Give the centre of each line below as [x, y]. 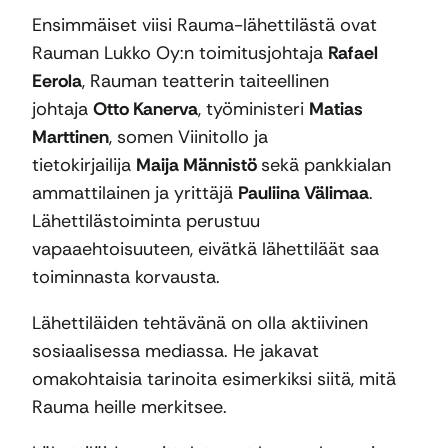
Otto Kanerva [145, 109]
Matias [336, 109]
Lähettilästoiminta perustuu [146, 221]
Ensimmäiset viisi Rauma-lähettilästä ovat [204, 25]
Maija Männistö [198, 165]
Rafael [353, 53]
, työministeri [253, 109]
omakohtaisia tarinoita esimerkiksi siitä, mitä [214, 379]
